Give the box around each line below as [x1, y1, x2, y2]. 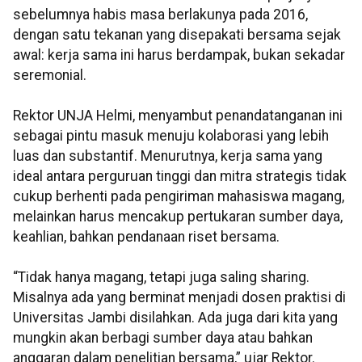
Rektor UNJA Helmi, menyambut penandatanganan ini [13, 107, 343, 124]
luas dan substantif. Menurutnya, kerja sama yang [13, 148, 322, 165]
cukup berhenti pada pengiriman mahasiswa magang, [13, 188, 344, 205]
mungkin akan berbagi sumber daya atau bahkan [13, 330, 313, 347]
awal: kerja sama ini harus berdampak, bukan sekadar [13, 47, 345, 64]
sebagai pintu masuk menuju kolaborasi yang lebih [13, 128, 329, 145]
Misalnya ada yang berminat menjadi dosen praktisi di [13, 289, 346, 306]
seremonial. [13, 67, 86, 84]
